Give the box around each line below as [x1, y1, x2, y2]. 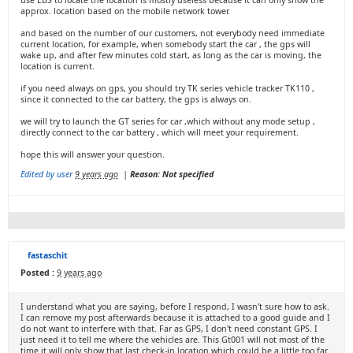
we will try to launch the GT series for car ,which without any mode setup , [20, 116, 315, 127]
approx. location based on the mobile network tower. [20, 6, 230, 17]
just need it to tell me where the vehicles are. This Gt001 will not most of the [20, 334, 325, 345]
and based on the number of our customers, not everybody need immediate [20, 28, 325, 39]
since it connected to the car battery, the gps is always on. [20, 94, 251, 105]
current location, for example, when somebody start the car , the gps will [20, 39, 310, 50]
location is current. [20, 61, 95, 72]
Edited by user [20, 168, 72, 180]
